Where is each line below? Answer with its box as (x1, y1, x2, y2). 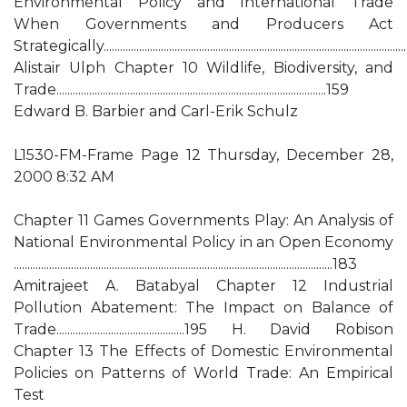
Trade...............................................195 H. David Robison (14, 321, 393, 338)
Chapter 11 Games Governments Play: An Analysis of (14, 212, 393, 229)
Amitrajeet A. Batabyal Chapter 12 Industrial (14, 277, 393, 294)
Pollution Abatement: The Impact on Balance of (14, 299, 393, 316)
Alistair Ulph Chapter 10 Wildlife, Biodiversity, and (14, 59, 393, 76)
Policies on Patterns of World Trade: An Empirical (14, 364, 393, 382)
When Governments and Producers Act (14, 15, 393, 33)
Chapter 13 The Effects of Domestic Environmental (14, 342, 393, 360)
